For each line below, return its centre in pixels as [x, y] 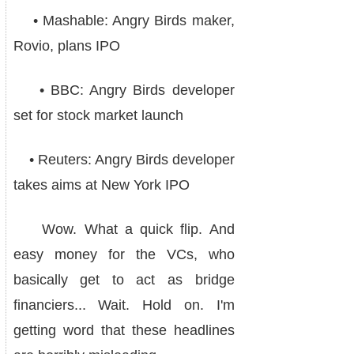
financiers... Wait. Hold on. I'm [124, 305]
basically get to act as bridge [124, 280]
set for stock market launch [98, 115]
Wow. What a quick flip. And [124, 229]
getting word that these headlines [124, 330]
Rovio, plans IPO [66, 46]
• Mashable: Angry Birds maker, [124, 21]
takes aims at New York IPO [101, 185]
